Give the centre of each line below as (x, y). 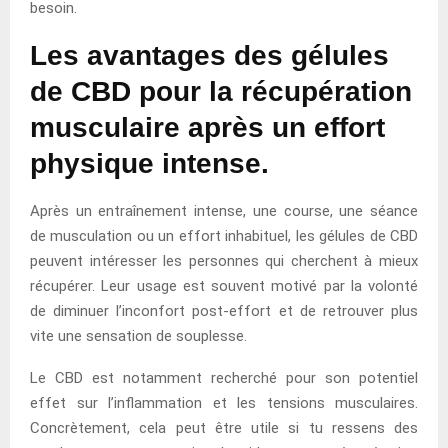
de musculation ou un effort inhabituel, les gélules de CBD (224, 235)
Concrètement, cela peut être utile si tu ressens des (224, 427)
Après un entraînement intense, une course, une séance (224, 210)
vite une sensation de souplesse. (138, 335)
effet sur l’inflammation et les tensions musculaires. (224, 402)
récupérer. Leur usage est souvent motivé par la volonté (224, 285)
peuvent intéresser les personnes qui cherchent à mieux (224, 260)
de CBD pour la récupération (221, 91)
